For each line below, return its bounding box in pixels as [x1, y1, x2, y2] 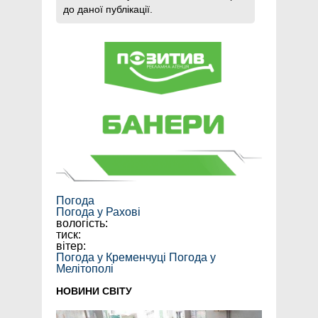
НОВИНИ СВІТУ [56, 285, 132, 297]
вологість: [56, 217, 108, 230]
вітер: [56, 240, 86, 253]
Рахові [106, 206, 141, 219]
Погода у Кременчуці [56, 251, 166, 264]
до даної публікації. [63, 4, 153, 16]
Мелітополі [56, 263, 114, 275]
